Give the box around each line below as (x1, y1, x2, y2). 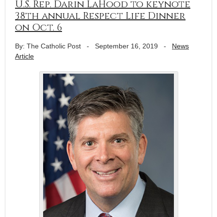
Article (15, 52, 34, 60)
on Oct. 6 (15, 20, 62, 34)
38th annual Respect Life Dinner (15, 9, 186, 22)
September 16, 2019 (95, 42, 158, 50)
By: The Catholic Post (15, 42, 81, 50)
